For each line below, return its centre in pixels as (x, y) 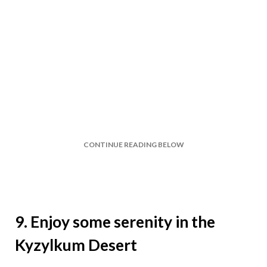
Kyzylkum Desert (76, 245)
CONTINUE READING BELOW (133, 144)
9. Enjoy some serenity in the (115, 221)
